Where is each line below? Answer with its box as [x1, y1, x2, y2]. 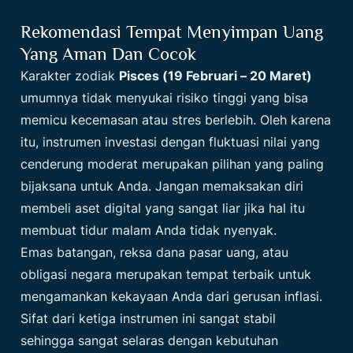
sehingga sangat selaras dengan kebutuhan [20, 333, 279, 349]
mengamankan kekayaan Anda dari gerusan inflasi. [20, 288, 323, 305]
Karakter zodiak [20, 68, 120, 84]
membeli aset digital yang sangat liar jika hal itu [20, 200, 306, 217]
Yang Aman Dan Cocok [20, 43, 197, 65]
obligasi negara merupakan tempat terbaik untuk [20, 266, 312, 283]
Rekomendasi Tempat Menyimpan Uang [20, 21, 324, 43]
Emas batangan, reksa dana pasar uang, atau [20, 244, 289, 261]
